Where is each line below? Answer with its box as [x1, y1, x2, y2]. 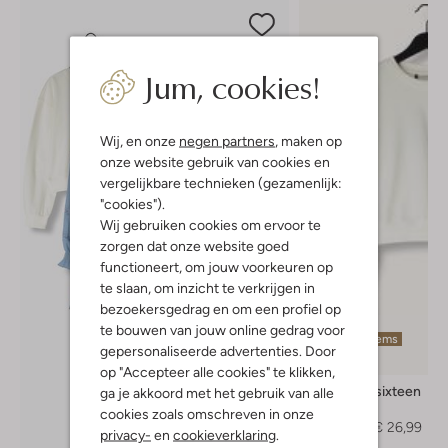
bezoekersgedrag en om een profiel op [100, 300, 341, 317]
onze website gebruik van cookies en [100, 153, 330, 170]
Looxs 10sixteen [319, 382, 421, 399]
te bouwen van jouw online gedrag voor [100, 321, 345, 338]
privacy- [100, 426, 151, 443]
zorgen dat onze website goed [100, 237, 289, 254]
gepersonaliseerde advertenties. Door [100, 342, 336, 359]
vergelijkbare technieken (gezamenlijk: [100, 174, 342, 191]
